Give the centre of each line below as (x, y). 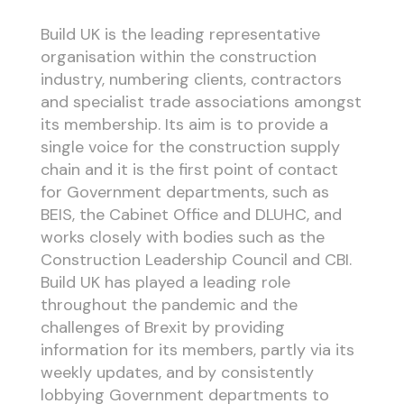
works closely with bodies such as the (182, 238)
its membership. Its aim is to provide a (184, 125)
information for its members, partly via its (197, 350)
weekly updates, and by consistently (177, 373)
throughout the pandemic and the (169, 305)
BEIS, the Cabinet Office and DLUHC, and (191, 215)
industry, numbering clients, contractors (191, 80)
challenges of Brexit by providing (162, 328)
